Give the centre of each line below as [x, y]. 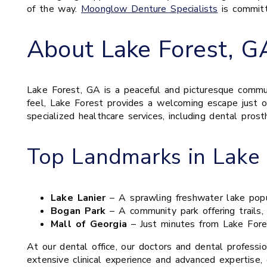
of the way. [54, 9]
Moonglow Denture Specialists [149, 9]
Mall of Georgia [89, 224]
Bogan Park [78, 211]
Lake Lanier [78, 198]
